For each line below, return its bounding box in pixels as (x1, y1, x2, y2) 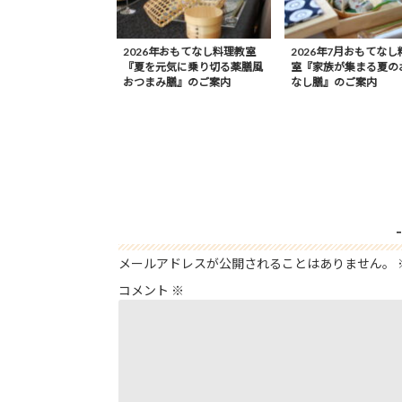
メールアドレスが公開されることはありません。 (118, 256, 395, 272)
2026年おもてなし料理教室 (122, 45, 256, 59)
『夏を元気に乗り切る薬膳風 (122, 60, 263, 74)
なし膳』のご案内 (291, 75, 377, 90)
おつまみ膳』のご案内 (122, 75, 231, 90)
